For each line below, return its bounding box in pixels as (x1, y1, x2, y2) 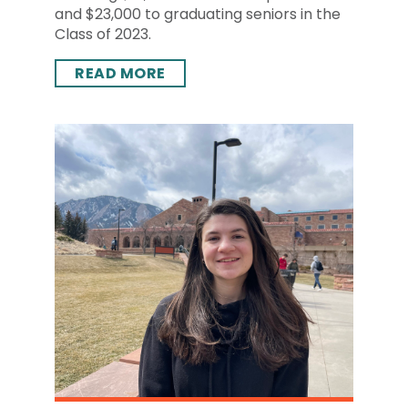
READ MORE (75, 63, 166, 84)
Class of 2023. (55, 24, 151, 45)
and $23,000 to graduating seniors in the (55, 4, 341, 25)
